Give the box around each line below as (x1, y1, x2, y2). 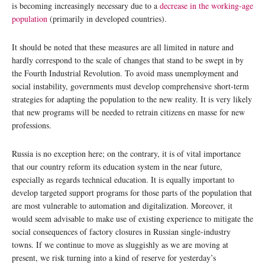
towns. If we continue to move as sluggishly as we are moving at (12, 239, 228, 250)
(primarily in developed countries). (47, 13, 167, 24)
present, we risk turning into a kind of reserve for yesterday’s (12, 252, 216, 263)
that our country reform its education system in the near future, (12, 161, 222, 172)
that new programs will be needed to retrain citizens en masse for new (12, 106, 245, 118)
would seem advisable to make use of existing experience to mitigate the (12, 213, 253, 224)
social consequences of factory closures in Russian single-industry (12, 226, 231, 237)
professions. (12, 119, 51, 131)
